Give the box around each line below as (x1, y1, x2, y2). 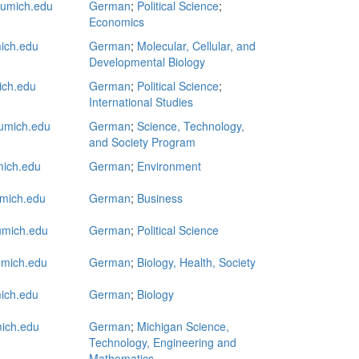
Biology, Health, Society (137, 254, 256, 270)
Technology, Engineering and (89, 334, 236, 350)
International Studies (89, 94, 193, 110)
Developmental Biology (89, 54, 205, 70)
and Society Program (89, 134, 196, 150)
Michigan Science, (137, 318, 229, 334)
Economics (89, 14, 144, 30)
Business (137, 190, 183, 206)
